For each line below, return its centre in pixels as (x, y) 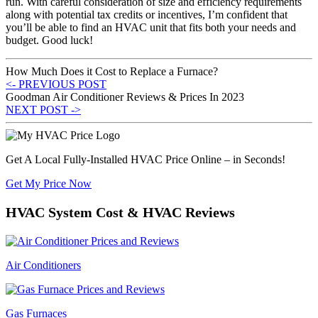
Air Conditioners (43, 265)
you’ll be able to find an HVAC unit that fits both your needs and (151, 27)
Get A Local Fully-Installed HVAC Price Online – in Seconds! (146, 159)
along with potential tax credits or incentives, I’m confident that (147, 14)
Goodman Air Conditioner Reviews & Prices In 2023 (125, 97)
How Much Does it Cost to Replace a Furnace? (112, 71)
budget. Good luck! (49, 40)
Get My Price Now (49, 183)
